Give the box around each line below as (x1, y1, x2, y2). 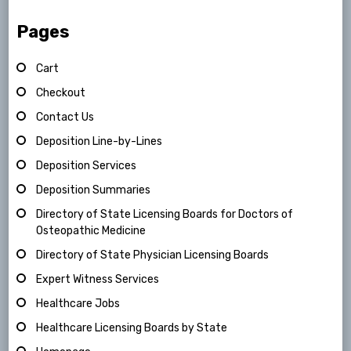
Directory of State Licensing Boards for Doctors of (36, 207, 294, 221)
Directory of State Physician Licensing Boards (36, 248, 270, 262)
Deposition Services (36, 158, 137, 172)
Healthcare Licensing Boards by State (36, 320, 228, 335)
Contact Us (36, 110, 95, 124)
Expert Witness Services (36, 272, 160, 286)
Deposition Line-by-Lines (36, 134, 163, 148)
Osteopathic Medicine (36, 223, 147, 237)
